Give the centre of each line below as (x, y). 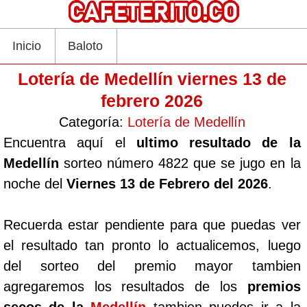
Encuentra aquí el (70, 143)
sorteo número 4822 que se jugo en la (180, 163)
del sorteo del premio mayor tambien (152, 266)
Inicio (27, 46)
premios (274, 286)
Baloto (85, 46)
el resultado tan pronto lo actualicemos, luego (152, 245)
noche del (35, 184)
